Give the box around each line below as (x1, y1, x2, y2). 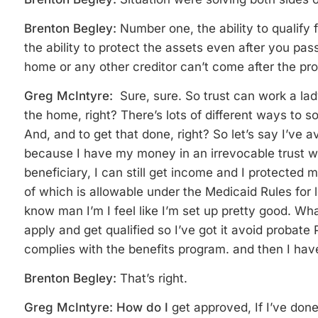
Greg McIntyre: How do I (24, 300, 172, 314)
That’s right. (120, 271, 187, 285)
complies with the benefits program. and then (24, 242, 283, 256)
